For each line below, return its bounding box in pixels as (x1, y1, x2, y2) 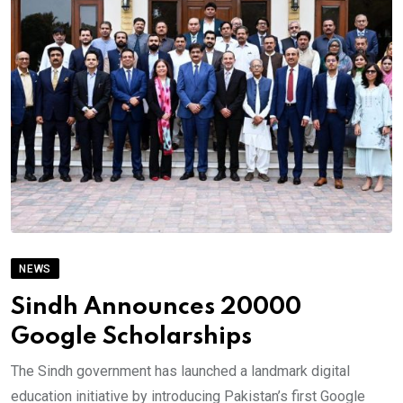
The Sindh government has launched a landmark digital (11, 363, 350, 381)
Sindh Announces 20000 (11, 295, 301, 320)
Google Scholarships (11, 325, 252, 350)
